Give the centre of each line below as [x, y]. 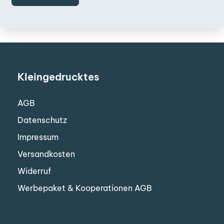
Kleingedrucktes [58, 77]
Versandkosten [46, 154]
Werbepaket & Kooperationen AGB [85, 188]
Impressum [38, 137]
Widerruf [34, 171]
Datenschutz [42, 120]
